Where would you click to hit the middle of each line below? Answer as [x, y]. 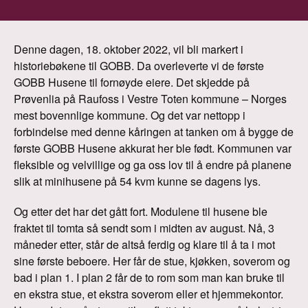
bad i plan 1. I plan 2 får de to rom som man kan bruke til [149, 277]
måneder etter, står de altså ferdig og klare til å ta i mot [144, 244]
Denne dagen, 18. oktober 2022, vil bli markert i [129, 49]
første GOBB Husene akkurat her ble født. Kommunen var [153, 148]
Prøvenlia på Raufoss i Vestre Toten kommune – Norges [150, 99]
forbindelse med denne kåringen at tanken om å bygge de [154, 132]
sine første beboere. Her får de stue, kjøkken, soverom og [152, 261]
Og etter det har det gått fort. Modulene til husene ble [141, 211]
